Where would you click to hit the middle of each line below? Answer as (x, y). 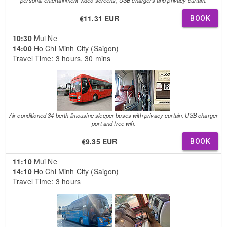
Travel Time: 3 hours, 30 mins (62, 58)
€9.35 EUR (100, 141)
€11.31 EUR (99, 18)
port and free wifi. (113, 123)
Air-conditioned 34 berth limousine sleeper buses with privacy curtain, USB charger (113, 115)
